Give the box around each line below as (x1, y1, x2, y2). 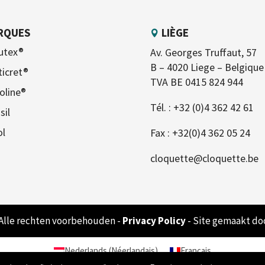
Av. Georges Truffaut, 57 (150, 46, 257, 60)
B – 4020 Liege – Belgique (150, 60, 264, 75)
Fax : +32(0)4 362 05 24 (150, 126, 250, 140)
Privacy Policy (122, 214, 188, 228)
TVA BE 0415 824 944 (150, 75, 243, 89)
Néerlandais (111, 245, 155, 257)
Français (180, 245, 211, 257)
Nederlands (64, 245, 107, 257)
